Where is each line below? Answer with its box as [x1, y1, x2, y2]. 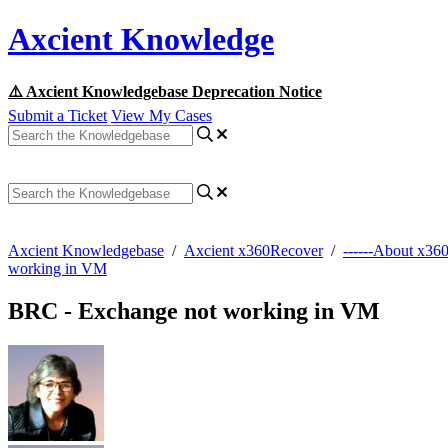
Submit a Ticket [8, 106, 107, 124]
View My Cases [111, 106, 212, 124]
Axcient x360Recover [184, 241, 323, 259]
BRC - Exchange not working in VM [8, 297, 380, 324]
